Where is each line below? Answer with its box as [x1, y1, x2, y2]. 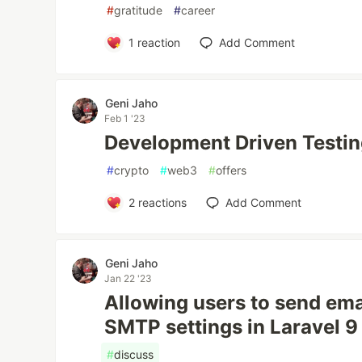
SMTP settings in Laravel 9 [104, 315, 359, 339]
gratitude [114, 3, 163, 17]
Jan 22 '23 [104, 272, 153, 284]
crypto [114, 163, 149, 177]
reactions [134, 196, 187, 209]
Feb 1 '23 [104, 112, 146, 124]
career [181, 3, 216, 17]
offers [216, 163, 247, 177]
